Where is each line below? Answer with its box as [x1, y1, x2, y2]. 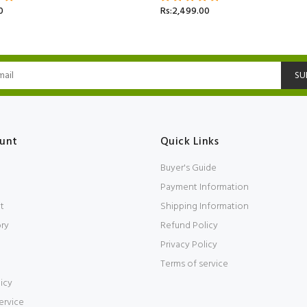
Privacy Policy [160, 237, 217, 253]
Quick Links [160, 133, 219, 151]
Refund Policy [160, 218, 218, 234]
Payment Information [160, 180, 249, 195]
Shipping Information [160, 199, 249, 214]
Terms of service [160, 256, 228, 272]
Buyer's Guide [160, 160, 217, 176]
